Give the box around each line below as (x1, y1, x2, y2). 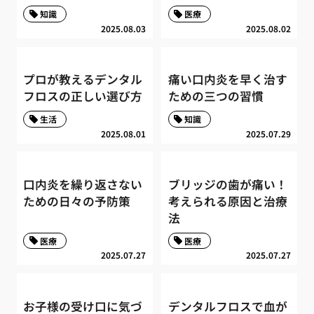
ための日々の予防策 (23, 193, 131, 210)
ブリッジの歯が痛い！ (168, 176, 287, 193)
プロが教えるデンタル (23, 71, 143, 88)
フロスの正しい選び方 (23, 88, 143, 105)
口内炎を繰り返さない (23, 176, 143, 193)
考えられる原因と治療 (168, 193, 287, 210)
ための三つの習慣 (168, 88, 264, 105)
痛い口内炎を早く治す (168, 71, 287, 88)
